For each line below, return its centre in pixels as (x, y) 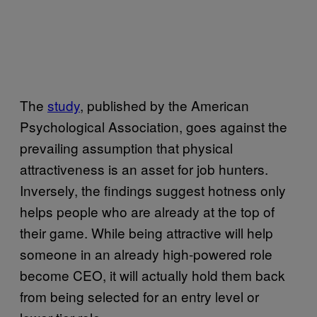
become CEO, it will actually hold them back (152, 275)
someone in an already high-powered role (146, 253)
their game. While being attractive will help (146, 232)
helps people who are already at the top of (147, 211)
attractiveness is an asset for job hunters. (144, 168)
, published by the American (165, 105)
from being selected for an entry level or (139, 296)
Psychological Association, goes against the (154, 126)
